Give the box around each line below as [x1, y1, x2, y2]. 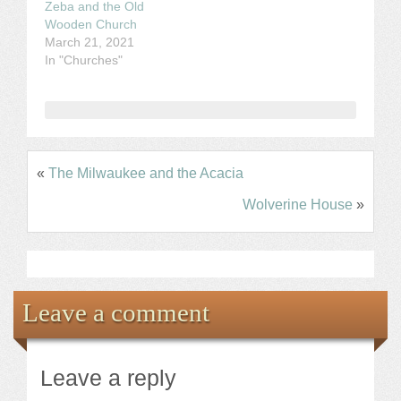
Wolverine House [243, 197, 353, 213]
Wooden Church [45, 17, 137, 32]
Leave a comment [22, 298, 209, 328]
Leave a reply [40, 366, 176, 391]
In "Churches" [45, 53, 123, 68]
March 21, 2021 [45, 35, 134, 50]
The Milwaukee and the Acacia [48, 166, 243, 182]
